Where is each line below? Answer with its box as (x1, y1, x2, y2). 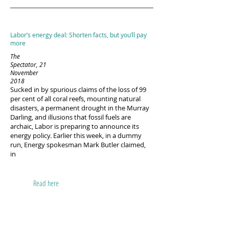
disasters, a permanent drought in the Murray (10, 103, 149, 112)
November (10, 68, 38, 77)
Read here (33, 178, 59, 188)
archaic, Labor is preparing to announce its (10, 122, 139, 131)
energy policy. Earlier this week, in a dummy (10, 131, 142, 140)
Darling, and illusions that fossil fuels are (10, 112, 131, 122)
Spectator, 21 (10, 60, 47, 68)
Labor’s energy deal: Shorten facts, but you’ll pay (10, 31, 147, 39)
